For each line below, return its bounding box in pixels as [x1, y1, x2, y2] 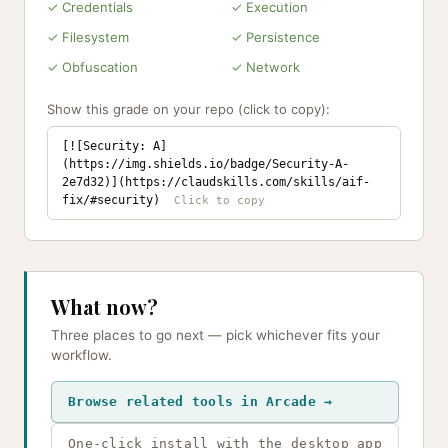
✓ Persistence [231, 29, 320, 45]
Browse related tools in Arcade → [68, 394, 333, 409]
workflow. [51, 347, 112, 363]
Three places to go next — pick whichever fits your [51, 327, 380, 343]
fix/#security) [62, 193, 160, 207]
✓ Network [231, 59, 300, 75]
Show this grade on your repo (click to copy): [47, 101, 330, 117]
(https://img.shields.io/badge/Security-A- [62, 157, 349, 171]
